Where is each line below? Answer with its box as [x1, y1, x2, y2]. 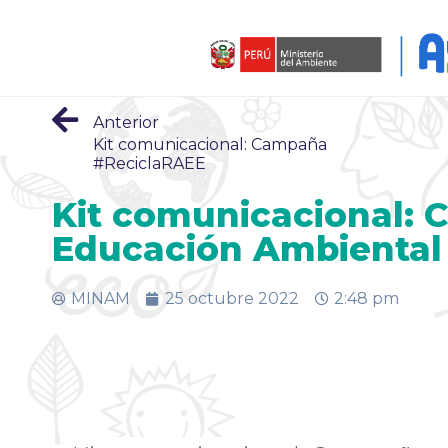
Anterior [93, 112, 159, 132]
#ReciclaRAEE [93, 153, 206, 173]
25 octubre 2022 [165, 289, 299, 309]
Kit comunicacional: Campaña [93, 134, 327, 154]
